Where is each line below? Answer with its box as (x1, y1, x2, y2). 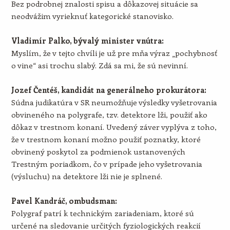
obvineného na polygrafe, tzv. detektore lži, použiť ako (11, 109, 207, 120)
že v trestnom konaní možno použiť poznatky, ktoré (11, 134, 201, 144)
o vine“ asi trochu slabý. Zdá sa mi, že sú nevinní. (11, 60, 188, 70)
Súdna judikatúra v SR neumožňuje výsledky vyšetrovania (11, 97, 217, 107)
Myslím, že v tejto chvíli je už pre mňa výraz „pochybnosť (11, 48, 217, 58)
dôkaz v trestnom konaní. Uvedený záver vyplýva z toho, (11, 122, 217, 132)
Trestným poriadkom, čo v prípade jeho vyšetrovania (11, 159, 202, 169)
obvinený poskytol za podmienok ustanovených (11, 146, 185, 157)
